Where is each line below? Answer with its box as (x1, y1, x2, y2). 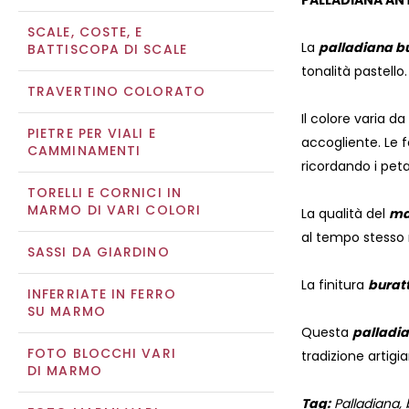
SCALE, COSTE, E (27, 23, 143, 41)
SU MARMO (27, 302, 106, 320)
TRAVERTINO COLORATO (27, 82, 205, 100)
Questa (301, 323, 352, 342)
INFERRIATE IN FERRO (27, 285, 176, 303)
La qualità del (301, 204, 389, 224)
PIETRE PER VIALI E (27, 124, 156, 142)
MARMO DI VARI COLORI (27, 201, 201, 219)
